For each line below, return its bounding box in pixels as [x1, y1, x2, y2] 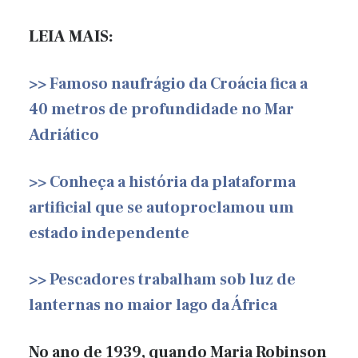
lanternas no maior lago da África [29, 295, 277, 316]
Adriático [29, 124, 99, 145]
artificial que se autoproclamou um [29, 197, 294, 218]
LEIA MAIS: [29, 26, 113, 48]
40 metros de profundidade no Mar [29, 98, 294, 120]
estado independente [29, 222, 189, 244]
